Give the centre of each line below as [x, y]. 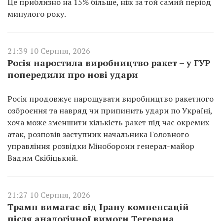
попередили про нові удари [73, 74]
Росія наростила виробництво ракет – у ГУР [109, 62]
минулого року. [37, 14]
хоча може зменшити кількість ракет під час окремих [108, 122]
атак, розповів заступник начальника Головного [98, 134]
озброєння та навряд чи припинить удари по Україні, [110, 110]
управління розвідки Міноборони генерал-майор [101, 146]
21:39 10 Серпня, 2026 [49, 51]
